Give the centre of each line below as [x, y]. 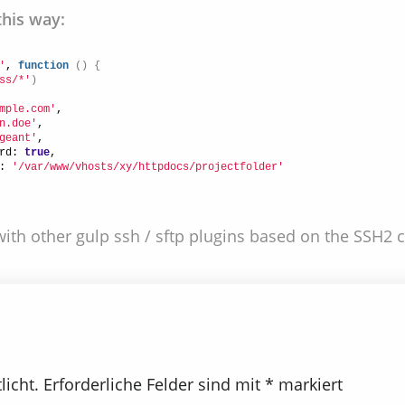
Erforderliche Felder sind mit [154, 385]
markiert [308, 385]
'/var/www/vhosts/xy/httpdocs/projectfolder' [147, 168]
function [43, 66]
